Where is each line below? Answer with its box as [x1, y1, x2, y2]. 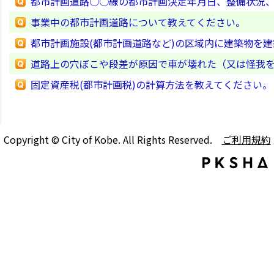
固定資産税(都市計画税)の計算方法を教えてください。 [31, 77, 272, 92]
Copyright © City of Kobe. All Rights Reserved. [3, 132, 222, 147]
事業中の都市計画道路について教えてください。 [31, 15, 245, 29]
